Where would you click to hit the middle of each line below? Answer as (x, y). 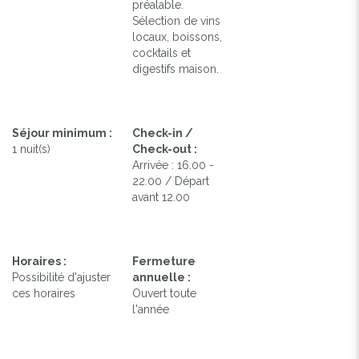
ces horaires (44, 293)
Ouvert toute (165, 293)
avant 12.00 (161, 197)
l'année (151, 309)
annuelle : (162, 277)
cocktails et (162, 52)
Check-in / (163, 133)
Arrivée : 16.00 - (173, 165)
